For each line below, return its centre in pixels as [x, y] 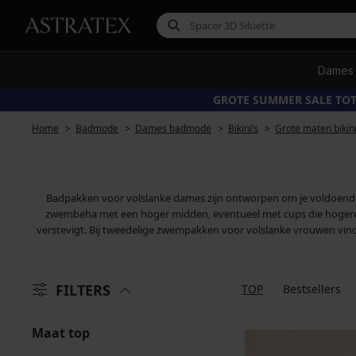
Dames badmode [173, 128]
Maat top [61, 333]
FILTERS [83, 290]
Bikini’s [243, 128]
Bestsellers [312, 289]
